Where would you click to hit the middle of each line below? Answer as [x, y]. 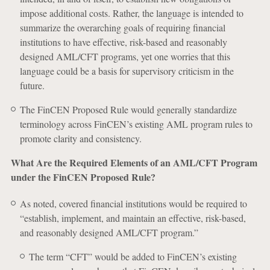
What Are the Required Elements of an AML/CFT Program [134, 162]
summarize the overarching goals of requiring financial [122, 27]
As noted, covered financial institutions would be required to [133, 203]
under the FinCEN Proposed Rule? [83, 177]
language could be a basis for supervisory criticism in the [127, 71]
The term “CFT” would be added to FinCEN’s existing [133, 256]
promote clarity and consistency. [80, 138]
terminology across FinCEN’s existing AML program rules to [136, 124]
